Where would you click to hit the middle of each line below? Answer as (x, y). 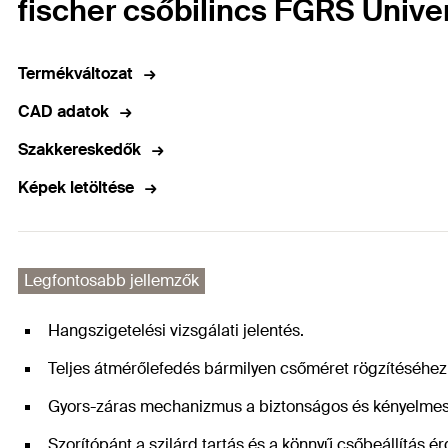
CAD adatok (63, 112)
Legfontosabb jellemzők (111, 281)
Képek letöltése (76, 188)
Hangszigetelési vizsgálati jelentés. (176, 331)
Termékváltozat (75, 74)
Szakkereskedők (79, 150)
